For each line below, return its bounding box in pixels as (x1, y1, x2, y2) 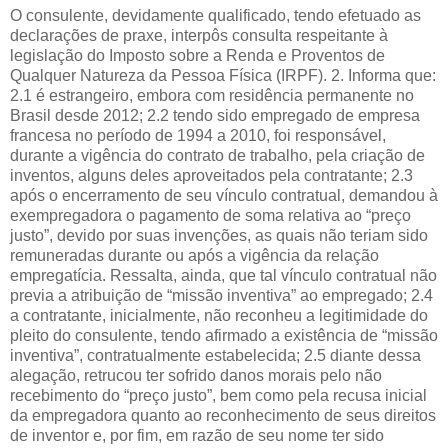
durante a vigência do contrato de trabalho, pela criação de (10, 146, 425, 164)
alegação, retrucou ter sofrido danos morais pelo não (10, 366, 382, 384)
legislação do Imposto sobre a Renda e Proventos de (10, 46, 385, 64)
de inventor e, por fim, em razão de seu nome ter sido (10, 426, 384, 444)
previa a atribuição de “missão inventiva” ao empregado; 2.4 (10, 286, 433, 304)
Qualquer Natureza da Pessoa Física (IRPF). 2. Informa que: (10, 66, 436, 84)
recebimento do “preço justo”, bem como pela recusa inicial (10, 386, 427, 404)
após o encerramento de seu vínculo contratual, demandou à (10, 186, 438, 204)
